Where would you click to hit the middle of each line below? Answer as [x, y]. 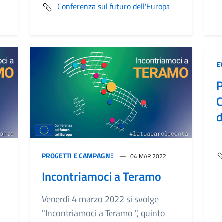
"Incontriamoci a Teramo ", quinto [103, 213]
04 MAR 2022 [148, 156]
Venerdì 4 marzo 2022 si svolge [100, 199]
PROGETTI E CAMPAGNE [78, 155]
